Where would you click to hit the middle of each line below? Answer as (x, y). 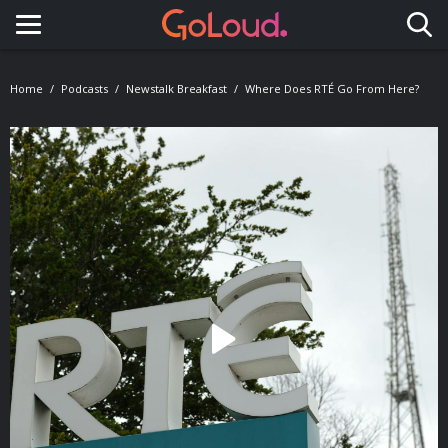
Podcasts (84, 88)
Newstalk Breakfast (176, 88)
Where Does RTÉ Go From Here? (332, 88)
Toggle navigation (113, 43)
